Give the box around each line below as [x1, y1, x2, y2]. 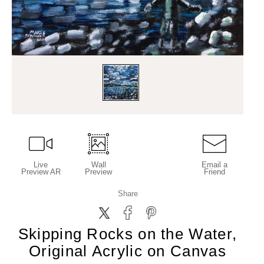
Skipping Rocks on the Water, [18, 225, 237, 243]
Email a [201, 160, 227, 169]
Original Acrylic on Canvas [29, 242, 226, 260]
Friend [203, 167, 225, 176]
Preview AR [21, 167, 61, 176]
